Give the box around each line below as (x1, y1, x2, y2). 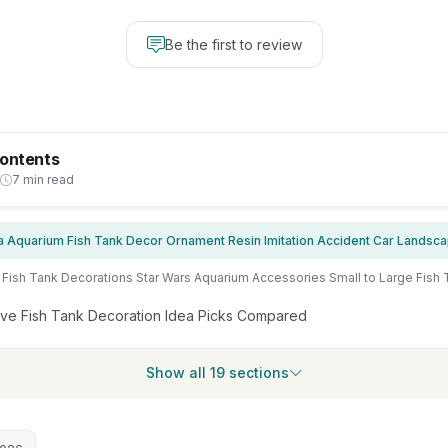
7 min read (12, 172, 74, 187)
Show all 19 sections (145, 364, 289, 381)
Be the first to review (164, 36, 302, 53)
